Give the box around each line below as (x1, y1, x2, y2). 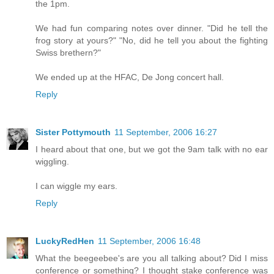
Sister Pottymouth (35, 127, 111, 138)
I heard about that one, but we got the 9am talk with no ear (35, 144, 268, 155)
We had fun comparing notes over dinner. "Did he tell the (35, 23, 268, 34)
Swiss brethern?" (35, 48, 101, 58)
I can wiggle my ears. (35, 181, 117, 191)
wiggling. (35, 157, 69, 167)
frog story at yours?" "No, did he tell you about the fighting (35, 35, 268, 46)
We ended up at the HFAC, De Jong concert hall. (35, 72, 224, 83)
